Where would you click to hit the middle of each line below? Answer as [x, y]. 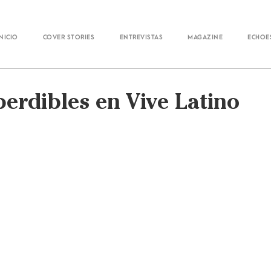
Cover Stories [69, 37]
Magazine [205, 37]
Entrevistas [141, 37]
